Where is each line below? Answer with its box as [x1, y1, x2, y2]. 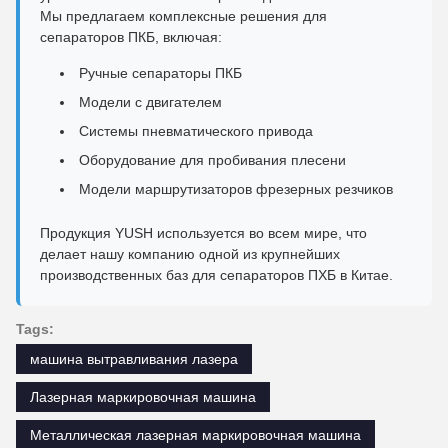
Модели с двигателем [79, 93, 222, 110]
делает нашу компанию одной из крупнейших [40, 245, 340, 262]
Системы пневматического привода [79, 122, 313, 139]
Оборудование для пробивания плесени [79, 151, 346, 168]
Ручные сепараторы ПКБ [79, 64, 242, 81]
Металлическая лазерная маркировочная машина [30, 426, 361, 443]
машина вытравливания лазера [30, 350, 238, 367]
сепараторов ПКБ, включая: [40, 28, 222, 45]
